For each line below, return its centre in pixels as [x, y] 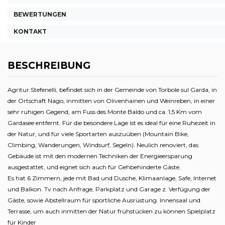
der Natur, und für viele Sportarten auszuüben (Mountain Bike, [98, 134]
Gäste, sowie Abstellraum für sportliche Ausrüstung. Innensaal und [104, 200]
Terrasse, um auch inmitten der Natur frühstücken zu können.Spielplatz [111, 211]
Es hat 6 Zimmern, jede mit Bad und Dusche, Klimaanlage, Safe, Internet [112, 178]
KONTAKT [30, 31]
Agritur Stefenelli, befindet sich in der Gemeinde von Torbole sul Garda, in [112, 90]
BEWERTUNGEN [40, 14]
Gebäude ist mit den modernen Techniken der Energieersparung [100, 156]
